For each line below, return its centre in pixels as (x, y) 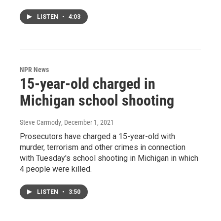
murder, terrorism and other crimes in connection (103, 147)
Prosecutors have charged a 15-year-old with (97, 136)
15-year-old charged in (88, 84)
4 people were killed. (56, 169)
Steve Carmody (40, 122)
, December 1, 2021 (88, 122)
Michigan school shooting (97, 100)
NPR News (34, 70)
